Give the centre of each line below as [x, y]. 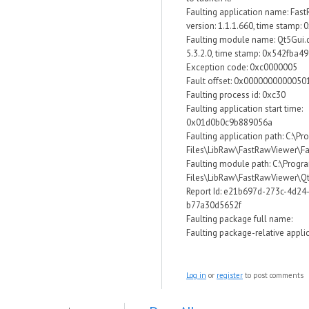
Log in [196, 275]
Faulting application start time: [245, 109]
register [230, 275]
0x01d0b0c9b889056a [229, 122]
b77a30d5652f [214, 205]
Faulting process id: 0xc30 [236, 95]
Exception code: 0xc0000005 [242, 67]
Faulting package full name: [239, 219]
